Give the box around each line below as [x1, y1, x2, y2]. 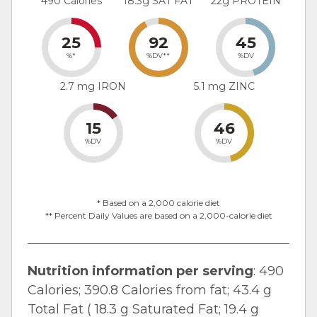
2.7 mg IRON [60, 80, 126, 93]
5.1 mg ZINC [193, 80, 255, 93]
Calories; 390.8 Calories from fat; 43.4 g [28, 282, 272, 299]
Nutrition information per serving [28, 263, 253, 279]
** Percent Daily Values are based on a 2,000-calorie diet [45, 210, 272, 221]
